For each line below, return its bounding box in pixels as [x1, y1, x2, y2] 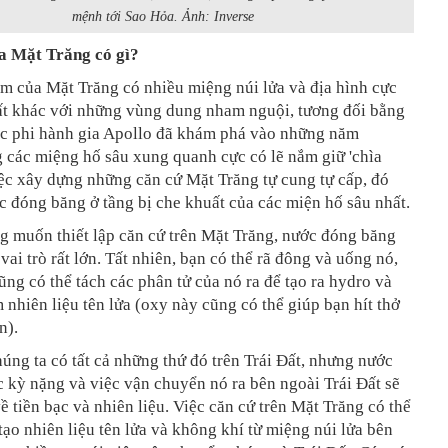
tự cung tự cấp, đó [263, 170, 389, 190]
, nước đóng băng [274, 226, 396, 246]
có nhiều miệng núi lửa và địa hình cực [123, 78, 397, 98]
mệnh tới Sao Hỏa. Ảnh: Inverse [71, 9, 254, 25]
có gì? [95, 45, 139, 65]
